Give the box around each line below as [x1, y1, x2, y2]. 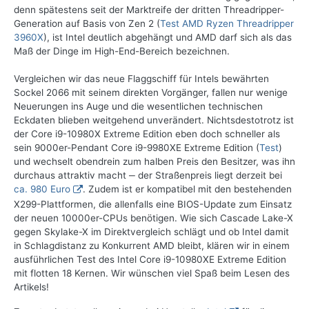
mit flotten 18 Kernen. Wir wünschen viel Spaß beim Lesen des [14, 268, 290, 279]
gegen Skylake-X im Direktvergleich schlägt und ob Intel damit [14, 226, 289, 238]
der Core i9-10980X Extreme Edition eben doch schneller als [14, 128, 280, 140]
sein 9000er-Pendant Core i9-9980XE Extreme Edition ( [14, 142, 259, 154]
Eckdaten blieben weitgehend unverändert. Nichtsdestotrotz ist [14, 114, 294, 126]
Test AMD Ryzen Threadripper [160, 18, 294, 30]
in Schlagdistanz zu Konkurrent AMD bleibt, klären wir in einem [14, 240, 290, 252]
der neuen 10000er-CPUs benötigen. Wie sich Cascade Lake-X [14, 212, 293, 224]
